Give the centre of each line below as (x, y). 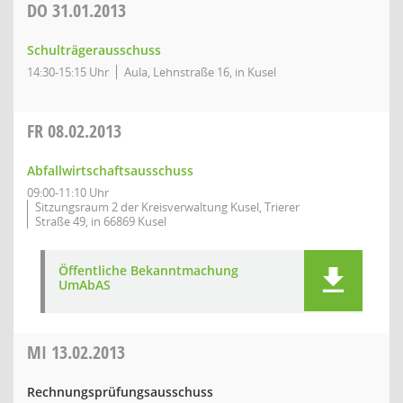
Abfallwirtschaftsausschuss (110, 170)
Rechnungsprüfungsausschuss (120, 392)
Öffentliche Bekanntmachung (148, 270)
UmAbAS (85, 285)
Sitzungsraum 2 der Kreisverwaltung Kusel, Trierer (167, 207)
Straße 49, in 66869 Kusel (101, 221)
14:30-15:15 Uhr (68, 72)
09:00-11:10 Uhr (68, 193)
